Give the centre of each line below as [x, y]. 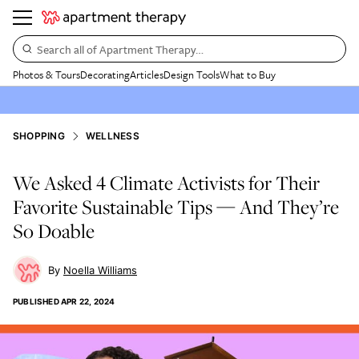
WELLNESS [112, 136]
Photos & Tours [46, 75]
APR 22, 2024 [88, 301]
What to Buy [248, 75]
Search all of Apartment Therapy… [120, 49]
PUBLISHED [36, 301]
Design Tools [192, 75]
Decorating [105, 75]
